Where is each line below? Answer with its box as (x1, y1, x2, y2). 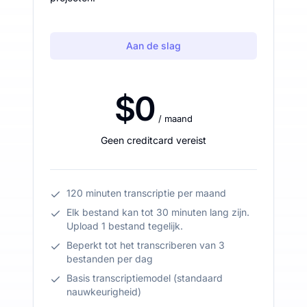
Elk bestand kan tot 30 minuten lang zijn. (66, 206, 249, 218)
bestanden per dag (66, 252, 153, 265)
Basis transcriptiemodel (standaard (66, 271, 223, 284)
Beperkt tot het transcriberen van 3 (66, 238, 225, 251)
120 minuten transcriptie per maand (66, 186, 226, 199)
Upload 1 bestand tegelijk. (66, 219, 183, 232)
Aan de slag (126, 39, 181, 51)
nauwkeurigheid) (66, 285, 141, 297)
